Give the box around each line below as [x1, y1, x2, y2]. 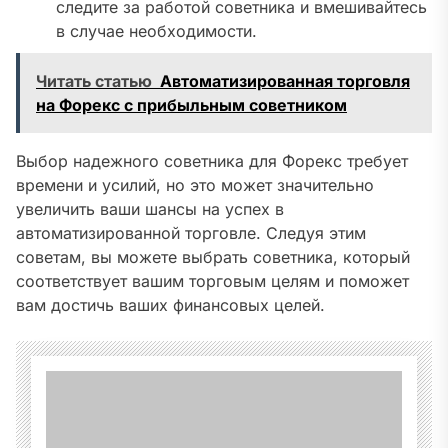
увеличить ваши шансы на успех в [16, 199, 284, 220]
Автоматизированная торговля [160, 71, 410, 92]
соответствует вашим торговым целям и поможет [16, 271, 409, 292]
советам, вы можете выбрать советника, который [16, 247, 410, 268]
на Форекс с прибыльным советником [36, 95, 347, 116]
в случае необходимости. [56, 21, 257, 42]
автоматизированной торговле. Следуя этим [16, 223, 366, 244]
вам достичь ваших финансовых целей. [16, 295, 325, 316]
